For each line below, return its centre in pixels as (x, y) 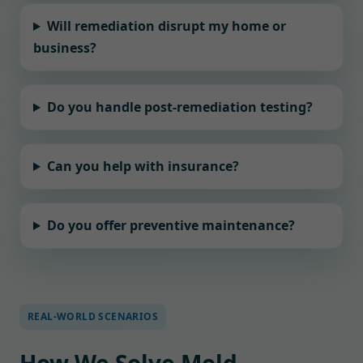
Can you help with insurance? (143, 166)
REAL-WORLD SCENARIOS (93, 316)
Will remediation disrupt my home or (166, 26)
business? (65, 48)
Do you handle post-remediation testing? (179, 107)
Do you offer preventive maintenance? (171, 225)
